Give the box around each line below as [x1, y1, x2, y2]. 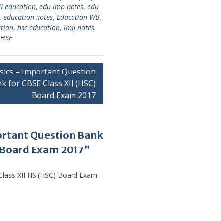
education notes [3, 12, 53, 22]
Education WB [57, 12, 99, 22]
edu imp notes [39, 1, 83, 11]
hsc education [17, 22, 60, 32]
